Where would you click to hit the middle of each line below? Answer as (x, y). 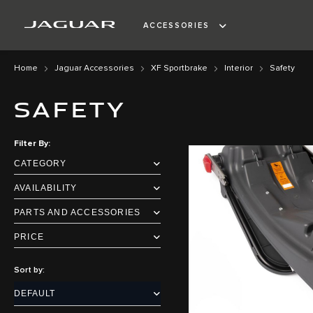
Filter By (31, 144)
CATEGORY (41, 164)
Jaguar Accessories (94, 68)
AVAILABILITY (46, 188)
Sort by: (29, 271)
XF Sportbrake (179, 68)
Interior (239, 68)
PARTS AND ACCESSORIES (78, 213)
